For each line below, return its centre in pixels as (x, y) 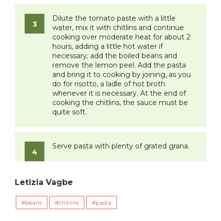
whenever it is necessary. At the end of (119, 93)
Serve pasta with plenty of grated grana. (121, 146)
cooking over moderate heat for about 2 (121, 37)
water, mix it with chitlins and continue (118, 28)
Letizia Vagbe (44, 183)
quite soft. (70, 112)
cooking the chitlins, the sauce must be (120, 103)
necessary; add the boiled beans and (115, 56)
